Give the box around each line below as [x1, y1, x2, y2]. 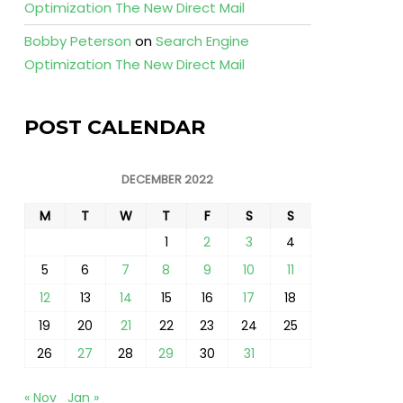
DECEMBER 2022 [121, 171, 214, 188]
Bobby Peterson [23, 31, 131, 50]
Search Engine [155, 31, 249, 50]
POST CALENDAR [23, 115, 205, 139]
